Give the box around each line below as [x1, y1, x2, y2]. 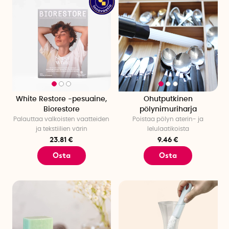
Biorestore [43, 106, 80, 113]
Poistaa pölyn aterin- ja [132, 116, 204, 123]
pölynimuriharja [139, 106, 197, 113]
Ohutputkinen [143, 96, 193, 103]
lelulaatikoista [147, 126, 189, 132]
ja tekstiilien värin [35, 126, 87, 132]
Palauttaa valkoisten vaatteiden [13, 116, 110, 123]
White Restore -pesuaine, [16, 96, 107, 103]
